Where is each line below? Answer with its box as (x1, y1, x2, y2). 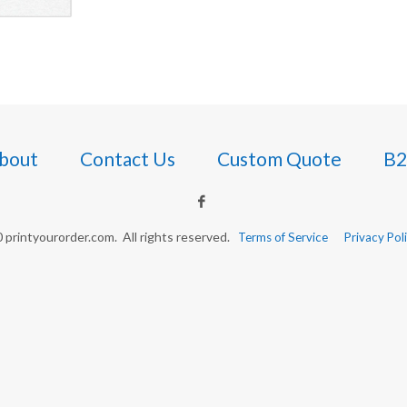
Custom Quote (216, 146, 342, 170)
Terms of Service (238, 229, 328, 244)
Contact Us (79, 146, 175, 170)
